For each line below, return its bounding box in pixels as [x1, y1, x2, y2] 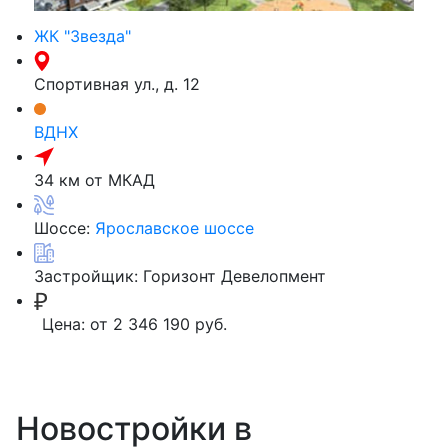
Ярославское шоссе [95, 217, 254, 238]
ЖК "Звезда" [34, 25, 131, 46]
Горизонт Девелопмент [143, 265, 326, 286]
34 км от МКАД [34, 169, 155, 190]
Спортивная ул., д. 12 [34, 73, 200, 94]
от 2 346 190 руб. [90, 313, 227, 334]
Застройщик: [34, 265, 143, 286]
